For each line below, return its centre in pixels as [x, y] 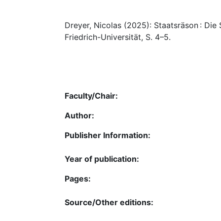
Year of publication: [102, 159]
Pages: [78, 178]
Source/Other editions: [109, 202]
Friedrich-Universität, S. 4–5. [118, 37]
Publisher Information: [108, 135]
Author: [79, 115]
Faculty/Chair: [91, 95]
